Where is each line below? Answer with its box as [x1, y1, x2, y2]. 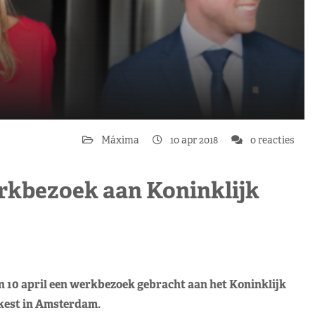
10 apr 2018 [168, 134, 220, 146]
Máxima [101, 134, 141, 146]
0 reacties [248, 134, 294, 146]
